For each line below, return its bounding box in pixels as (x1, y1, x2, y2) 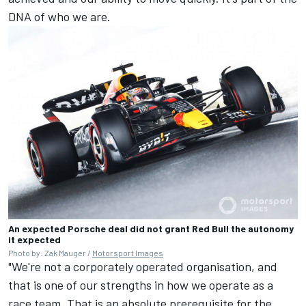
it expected (8, 233, 61, 245)
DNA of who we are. (8, 8, 111, 24)
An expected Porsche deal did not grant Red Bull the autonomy (8, 222, 294, 234)
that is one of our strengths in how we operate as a (8, 277, 273, 292)
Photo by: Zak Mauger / (8, 247, 92, 258)
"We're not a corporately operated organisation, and (8, 258, 277, 274)
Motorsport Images (92, 247, 163, 258)
